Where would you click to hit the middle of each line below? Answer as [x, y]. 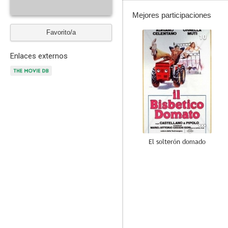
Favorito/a [61, 32]
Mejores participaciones [172, 15]
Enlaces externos [39, 56]
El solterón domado [177, 141]
